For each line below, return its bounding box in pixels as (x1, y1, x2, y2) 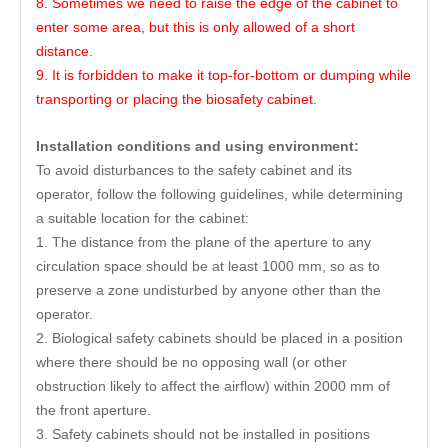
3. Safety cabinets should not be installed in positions (36, 426, 370, 442)
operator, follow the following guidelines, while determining (36, 186, 403, 202)
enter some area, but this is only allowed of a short (36, 19, 355, 35)
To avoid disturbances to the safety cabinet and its (36, 162, 352, 178)
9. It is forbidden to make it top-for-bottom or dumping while (36, 67, 411, 83)
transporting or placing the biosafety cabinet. (36, 91, 317, 107)
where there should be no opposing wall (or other (36, 354, 347, 370)
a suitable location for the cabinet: (36, 210, 249, 226)
